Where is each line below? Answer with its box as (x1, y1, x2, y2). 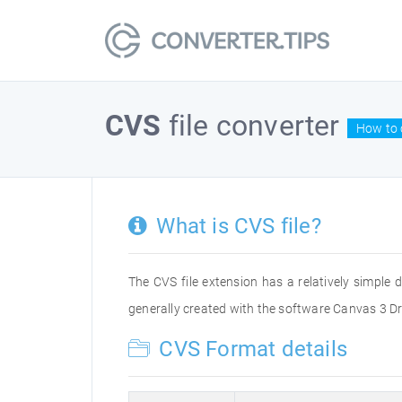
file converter (161, 109, 347, 143)
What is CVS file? (151, 214, 321, 239)
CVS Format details (153, 336, 348, 362)
